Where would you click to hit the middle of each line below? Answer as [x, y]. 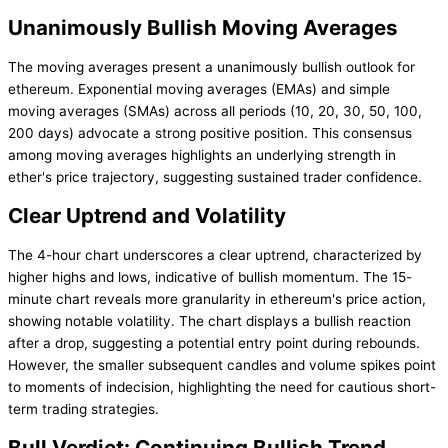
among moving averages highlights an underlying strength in [202, 154]
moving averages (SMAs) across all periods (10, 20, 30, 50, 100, [215, 110]
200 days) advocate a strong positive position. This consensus [210, 132]
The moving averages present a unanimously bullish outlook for [211, 66]
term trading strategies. [83, 408]
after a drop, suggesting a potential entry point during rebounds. [214, 342]
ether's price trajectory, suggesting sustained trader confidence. [215, 176]
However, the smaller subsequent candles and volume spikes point [222, 364]
